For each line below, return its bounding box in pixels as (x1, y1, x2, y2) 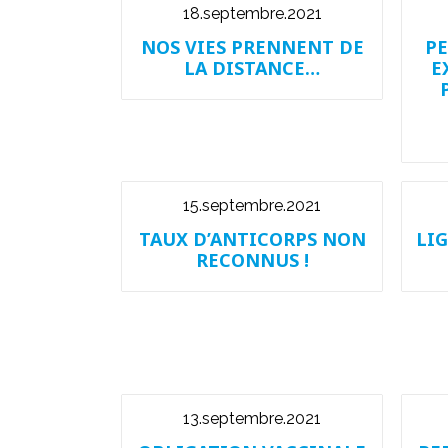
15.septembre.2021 (183, 196, 321, 215)
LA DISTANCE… (184, 56, 320, 80)
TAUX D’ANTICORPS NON (138, 227, 366, 251)
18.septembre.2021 (182, 4, 322, 23)
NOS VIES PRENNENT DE (140, 35, 364, 59)
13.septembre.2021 (183, 409, 321, 428)
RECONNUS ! (195, 248, 309, 272)
